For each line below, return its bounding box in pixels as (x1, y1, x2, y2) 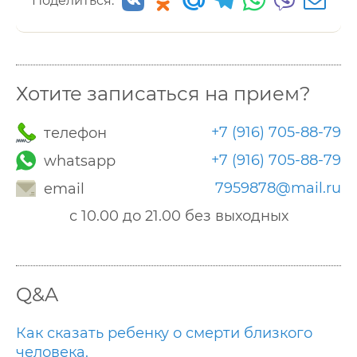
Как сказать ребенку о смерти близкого (16, 324, 312, 342)
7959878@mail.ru (215, 179, 341, 197)
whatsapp (40, 152, 116, 170)
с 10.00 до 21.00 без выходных (69, 207, 288, 225)
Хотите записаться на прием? (16, 82, 311, 105)
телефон (40, 124, 107, 142)
